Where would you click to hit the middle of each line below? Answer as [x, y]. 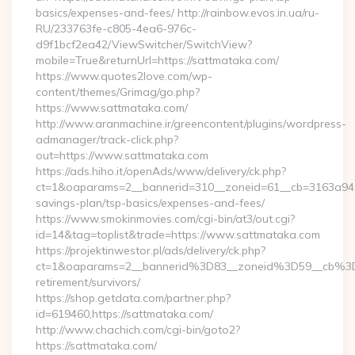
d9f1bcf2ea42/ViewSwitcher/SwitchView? [144, 44]
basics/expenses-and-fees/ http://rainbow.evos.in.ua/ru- [177, 13]
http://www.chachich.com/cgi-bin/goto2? [138, 330]
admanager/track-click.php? [107, 139]
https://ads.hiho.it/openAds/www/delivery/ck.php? [161, 171]
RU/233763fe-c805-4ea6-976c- [116, 29]
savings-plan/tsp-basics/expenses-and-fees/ [150, 203]
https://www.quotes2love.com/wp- [124, 76]
